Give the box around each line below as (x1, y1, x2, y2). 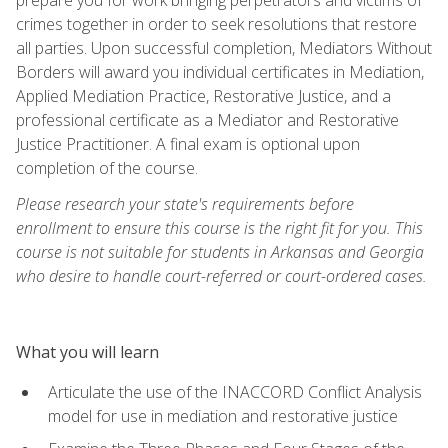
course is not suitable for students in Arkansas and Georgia (16, 240, 424, 263)
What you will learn (16, 340, 159, 363)
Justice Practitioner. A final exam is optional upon (16, 132, 360, 155)
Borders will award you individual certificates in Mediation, (16, 60, 424, 83)
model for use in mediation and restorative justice (48, 404, 398, 427)
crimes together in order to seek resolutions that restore (16, 12, 417, 35)
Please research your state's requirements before (16, 192, 354, 215)
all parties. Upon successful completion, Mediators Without (16, 36, 432, 59)
